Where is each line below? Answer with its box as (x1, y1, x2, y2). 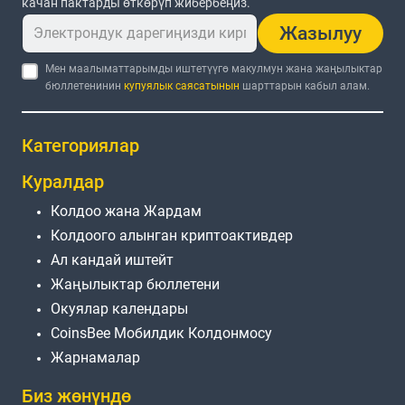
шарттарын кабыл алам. (240, 79, 371, 92)
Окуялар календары (51, 300, 188, 318)
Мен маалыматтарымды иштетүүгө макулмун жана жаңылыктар (45, 61, 383, 75)
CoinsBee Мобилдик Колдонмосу (51, 325, 272, 343)
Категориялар (22, 135, 139, 157)
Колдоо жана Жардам (51, 202, 202, 221)
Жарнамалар (51, 349, 140, 367)
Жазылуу (279, 22, 362, 44)
